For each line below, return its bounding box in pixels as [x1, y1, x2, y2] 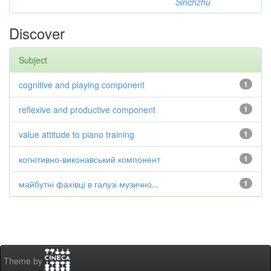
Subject [19, 54, 47, 66]
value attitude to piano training [19, 128, 134, 140]
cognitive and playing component [19, 79, 145, 91]
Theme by [4, 255, 45, 267]
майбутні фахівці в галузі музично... [19, 178, 159, 190]
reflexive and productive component [19, 103, 155, 116]
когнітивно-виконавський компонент [19, 153, 160, 165]
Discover [9, 22, 65, 44]
